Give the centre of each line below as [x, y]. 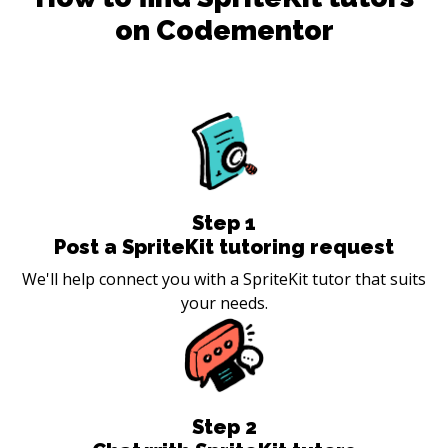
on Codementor [224, 30]
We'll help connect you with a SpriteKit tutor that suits [224, 278]
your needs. [224, 302]
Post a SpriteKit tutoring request [224, 246]
